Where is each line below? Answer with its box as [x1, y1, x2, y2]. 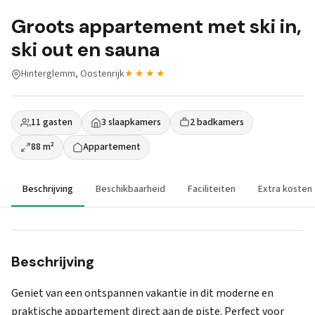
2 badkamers [190, 115, 244, 129]
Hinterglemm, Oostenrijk [21, 67, 124, 81]
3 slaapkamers [101, 115, 161, 129]
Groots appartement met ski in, [11, 13, 302, 39]
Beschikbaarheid [96, 182, 165, 196]
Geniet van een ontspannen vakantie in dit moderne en [11, 285, 274, 301]
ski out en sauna [11, 37, 160, 63]
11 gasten [31, 115, 72, 129]
